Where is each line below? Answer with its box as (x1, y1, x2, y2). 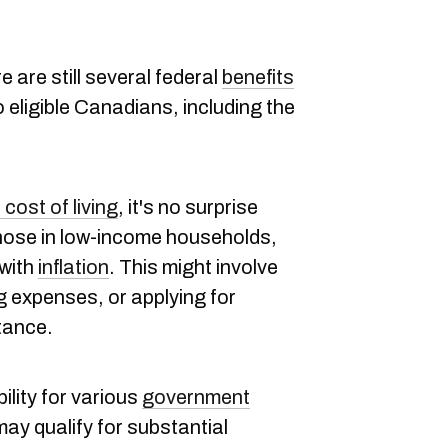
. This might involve (109, 256, 278, 278)
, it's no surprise (118, 196, 258, 218)
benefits (222, 66, 294, 88)
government (142, 386, 250, 408)
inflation (38, 256, 109, 278)
